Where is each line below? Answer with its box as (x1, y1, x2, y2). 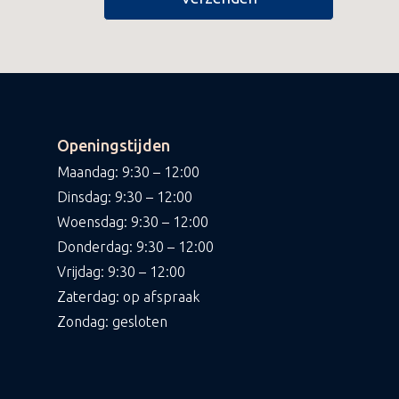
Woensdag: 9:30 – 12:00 (57, 213, 209, 230)
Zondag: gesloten (57, 313, 168, 330)
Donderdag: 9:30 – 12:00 (57, 238, 215, 255)
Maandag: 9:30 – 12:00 (57, 163, 200, 180)
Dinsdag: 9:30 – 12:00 (57, 188, 193, 205)
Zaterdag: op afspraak (57, 288, 200, 305)
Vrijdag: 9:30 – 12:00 (57, 263, 186, 280)
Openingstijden (57, 135, 171, 154)
